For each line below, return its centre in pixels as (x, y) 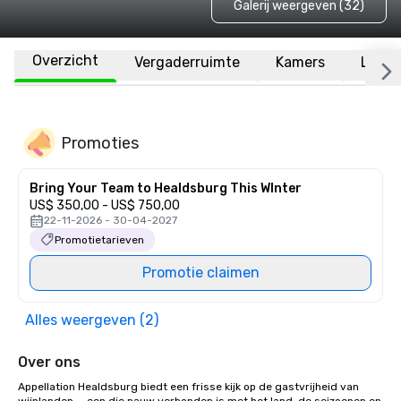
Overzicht (65, 60)
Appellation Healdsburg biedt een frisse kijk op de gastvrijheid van (188, 387)
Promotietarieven (99, 240)
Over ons (49, 362)
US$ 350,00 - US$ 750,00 (105, 205)
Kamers (300, 62)
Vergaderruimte (187, 62)
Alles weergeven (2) (92, 320)
